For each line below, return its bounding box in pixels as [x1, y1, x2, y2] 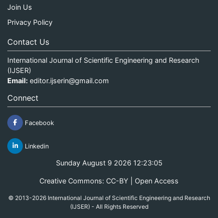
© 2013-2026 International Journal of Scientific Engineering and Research [8, 194, 210, 201]
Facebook [23, 119, 54, 127]
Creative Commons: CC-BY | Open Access [39, 176, 179, 185]
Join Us [7, 3, 32, 12]
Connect [7, 92, 38, 103]
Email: [7, 76, 28, 85]
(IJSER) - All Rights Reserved [70, 202, 148, 210]
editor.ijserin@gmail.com [30, 76, 109, 85]
